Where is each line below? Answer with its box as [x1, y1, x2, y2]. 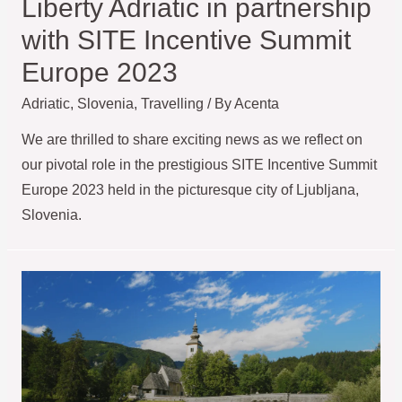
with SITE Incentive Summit [21, 24, 351, 55]
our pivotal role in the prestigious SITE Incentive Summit [21, 157, 377, 173]
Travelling [140, 95, 204, 111]
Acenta [233, 95, 279, 111]
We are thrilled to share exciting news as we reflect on [21, 132, 363, 148]
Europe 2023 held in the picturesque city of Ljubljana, [21, 182, 359, 198]
